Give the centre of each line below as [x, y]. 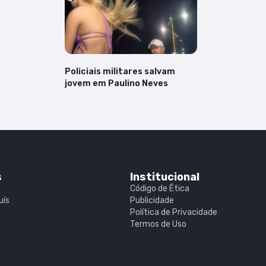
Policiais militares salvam [120, 72]
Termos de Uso [158, 224]
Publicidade [152, 200]
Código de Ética [159, 188]
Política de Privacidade [173, 212]
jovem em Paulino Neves [117, 83]
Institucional [164, 177]
